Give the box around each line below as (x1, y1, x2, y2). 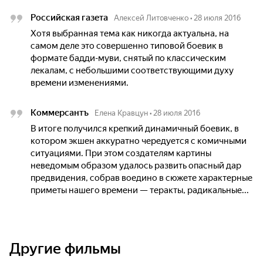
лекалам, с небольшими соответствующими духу (31, 65, 234, 76)
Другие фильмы (9, 240, 121, 257)
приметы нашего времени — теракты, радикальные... (31, 185, 249, 195)
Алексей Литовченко (114, 14, 188, 22)
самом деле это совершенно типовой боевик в (31, 41, 223, 51)
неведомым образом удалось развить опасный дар (31, 160, 241, 171)
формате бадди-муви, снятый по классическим (31, 53, 226, 63)
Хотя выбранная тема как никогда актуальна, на (31, 28, 229, 39)
